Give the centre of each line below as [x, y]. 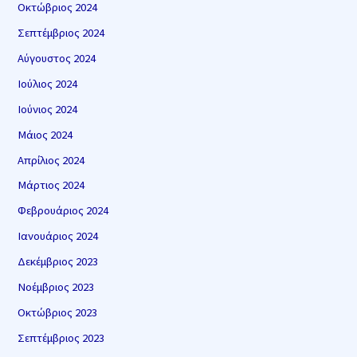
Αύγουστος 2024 [57, 58]
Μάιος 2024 [45, 134]
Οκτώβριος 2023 [58, 313]
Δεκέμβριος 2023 [58, 262]
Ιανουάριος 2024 [58, 236]
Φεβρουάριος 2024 [63, 211]
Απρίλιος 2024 [51, 160]
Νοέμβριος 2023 [56, 287]
